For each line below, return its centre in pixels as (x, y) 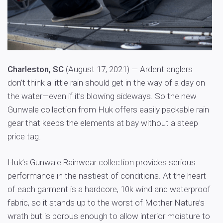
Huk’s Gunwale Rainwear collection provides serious (102, 162)
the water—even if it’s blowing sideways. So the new (102, 96)
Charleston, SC (36, 69)
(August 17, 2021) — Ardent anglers (128, 69)
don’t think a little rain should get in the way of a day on (106, 82)
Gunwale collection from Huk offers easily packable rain (108, 109)
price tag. (24, 136)
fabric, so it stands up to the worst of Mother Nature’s (106, 202)
